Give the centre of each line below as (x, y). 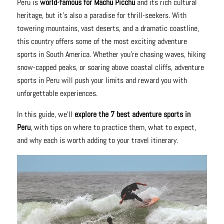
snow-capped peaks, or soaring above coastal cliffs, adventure (110, 67)
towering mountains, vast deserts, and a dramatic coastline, (108, 28)
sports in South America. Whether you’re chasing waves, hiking (111, 54)
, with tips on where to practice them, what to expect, (113, 127)
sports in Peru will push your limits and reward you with (102, 80)
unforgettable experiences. (57, 93)
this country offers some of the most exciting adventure (102, 41)
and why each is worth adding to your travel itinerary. (97, 140)
